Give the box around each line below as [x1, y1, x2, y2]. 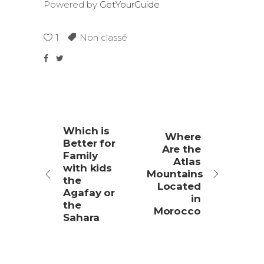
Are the [161, 143, 201, 155]
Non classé [80, 31, 127, 43]
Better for [63, 137, 116, 149]
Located [157, 180, 201, 192]
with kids [63, 161, 113, 174]
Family [63, 149, 98, 161]
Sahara [63, 211, 100, 223]
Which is [63, 124, 110, 137]
